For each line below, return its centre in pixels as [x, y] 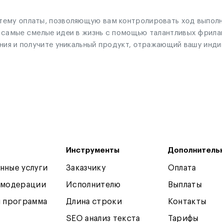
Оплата [182, 168]
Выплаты [185, 185]
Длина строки [94, 202]
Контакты [187, 202]
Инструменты [93, 150]
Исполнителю [93, 185]
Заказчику [86, 168]
